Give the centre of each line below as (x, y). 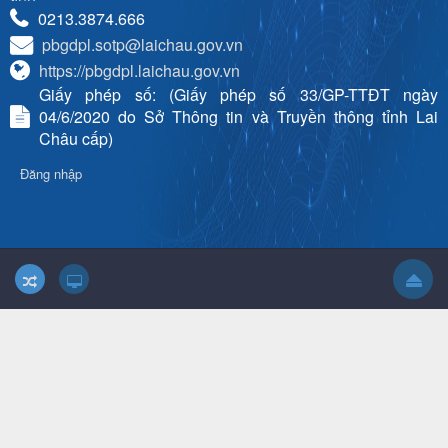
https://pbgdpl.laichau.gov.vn (139, 71)
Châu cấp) (76, 139)
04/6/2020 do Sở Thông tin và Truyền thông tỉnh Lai (238, 117)
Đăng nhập (51, 174)
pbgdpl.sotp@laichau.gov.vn (142, 45)
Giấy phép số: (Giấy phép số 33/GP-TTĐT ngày (238, 95)
